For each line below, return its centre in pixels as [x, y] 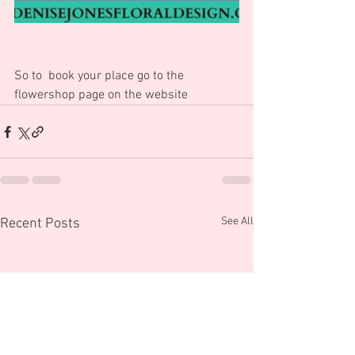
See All [237, 222]
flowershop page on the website [101, 95]
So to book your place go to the [101, 76]
